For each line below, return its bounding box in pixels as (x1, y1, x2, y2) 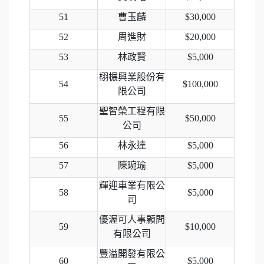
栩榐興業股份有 (98, 71, 165, 82)
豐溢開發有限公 (98, 248, 165, 259)
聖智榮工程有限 (98, 105, 165, 116)
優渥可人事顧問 (98, 214, 165, 225)
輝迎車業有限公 (98, 180, 165, 190)
